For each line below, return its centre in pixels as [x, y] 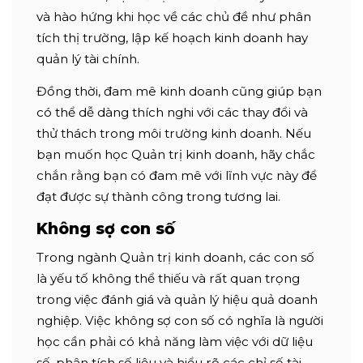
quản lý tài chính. [88, 58]
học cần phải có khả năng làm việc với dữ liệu [175, 341]
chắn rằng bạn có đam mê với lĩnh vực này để [177, 175]
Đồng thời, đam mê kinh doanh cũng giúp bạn [179, 91]
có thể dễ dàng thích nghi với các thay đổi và [172, 112]
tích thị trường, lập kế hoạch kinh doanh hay [172, 37]
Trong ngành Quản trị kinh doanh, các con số [175, 257]
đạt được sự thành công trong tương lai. [158, 196]
